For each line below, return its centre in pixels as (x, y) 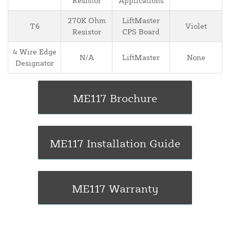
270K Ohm (87, 21)
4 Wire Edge (34, 52)
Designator (34, 63)
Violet (196, 26)
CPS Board (141, 32)
